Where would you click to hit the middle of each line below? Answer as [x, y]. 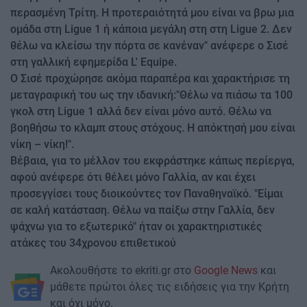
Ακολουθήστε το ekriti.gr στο [122, 270]
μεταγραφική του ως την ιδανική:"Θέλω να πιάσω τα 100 [151, 95]
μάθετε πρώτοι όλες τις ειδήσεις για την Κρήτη [170, 286]
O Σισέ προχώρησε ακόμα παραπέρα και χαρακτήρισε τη [150, 78]
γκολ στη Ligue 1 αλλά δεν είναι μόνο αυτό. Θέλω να [141, 111]
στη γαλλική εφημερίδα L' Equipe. [94, 62]
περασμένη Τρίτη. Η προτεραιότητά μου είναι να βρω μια [152, 12]
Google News [226, 270]
